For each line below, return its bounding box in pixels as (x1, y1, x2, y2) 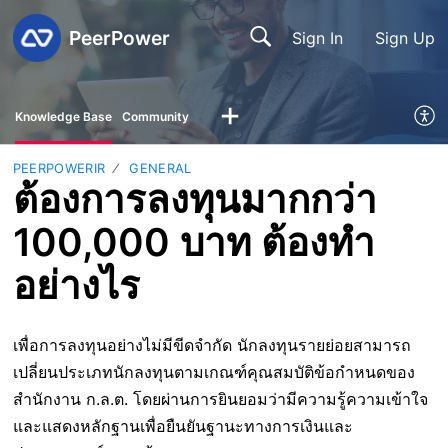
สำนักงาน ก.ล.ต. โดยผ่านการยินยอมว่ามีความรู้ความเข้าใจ (12, 389, 428, 410)
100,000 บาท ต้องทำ (12, 218, 375, 265)
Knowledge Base (15, 108, 112, 124)
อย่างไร (12, 261, 140, 308)
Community (122, 108, 189, 124)
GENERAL (129, 159, 192, 176)
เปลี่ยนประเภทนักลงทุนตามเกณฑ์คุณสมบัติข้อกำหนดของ (12, 362, 415, 383)
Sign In (292, 27, 344, 48)
